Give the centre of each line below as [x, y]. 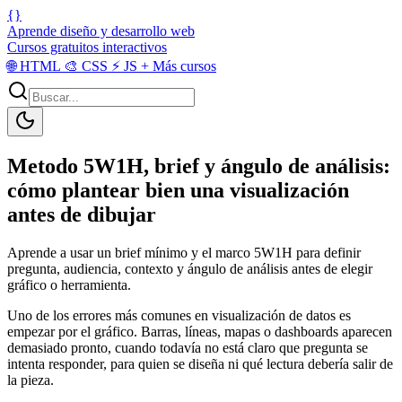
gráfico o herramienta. [69, 284]
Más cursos [183, 66]
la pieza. [31, 380]
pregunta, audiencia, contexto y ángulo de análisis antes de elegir [190, 268]
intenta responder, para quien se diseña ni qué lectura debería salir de [200, 363]
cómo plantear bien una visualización [178, 190]
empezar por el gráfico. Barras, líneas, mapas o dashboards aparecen [200, 331]
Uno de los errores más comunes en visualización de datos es [179, 315]
